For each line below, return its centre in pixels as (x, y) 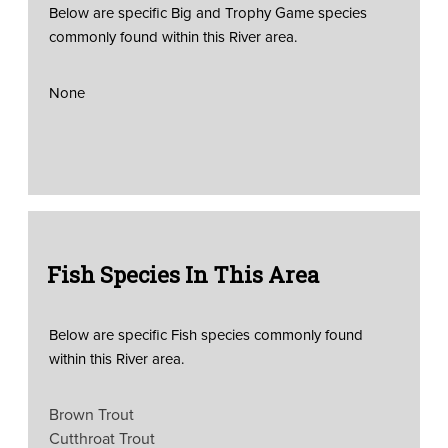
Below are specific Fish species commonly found (205, 334)
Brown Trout (91, 414)
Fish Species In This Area (182, 274)
